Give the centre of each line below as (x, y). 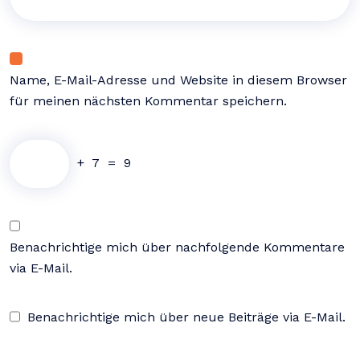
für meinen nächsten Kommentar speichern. (148, 101)
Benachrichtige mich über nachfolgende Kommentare (177, 247)
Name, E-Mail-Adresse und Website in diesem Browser (178, 80)
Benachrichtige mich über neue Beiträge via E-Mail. (186, 317)
